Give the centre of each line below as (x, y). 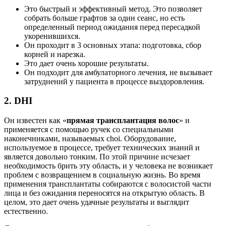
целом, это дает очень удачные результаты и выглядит (97, 202)
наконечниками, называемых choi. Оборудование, (90, 138)
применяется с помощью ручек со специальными (89, 129)
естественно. (26, 211)
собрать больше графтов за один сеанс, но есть (104, 18)
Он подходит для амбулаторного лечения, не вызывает (118, 72)
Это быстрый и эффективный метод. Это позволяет (113, 9)
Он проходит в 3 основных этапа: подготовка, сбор (113, 45)
